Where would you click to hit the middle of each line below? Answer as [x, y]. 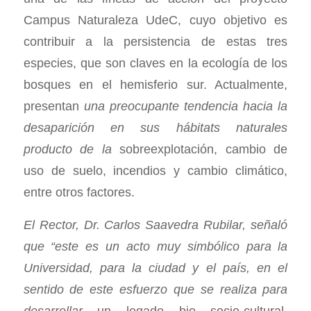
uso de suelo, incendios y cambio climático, [155, 170]
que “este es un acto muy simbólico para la [155, 246]
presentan [51, 106]
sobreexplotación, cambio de [204, 149]
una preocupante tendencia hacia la [183, 106]
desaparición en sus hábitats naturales [155, 127]
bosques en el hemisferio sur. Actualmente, [155, 84]
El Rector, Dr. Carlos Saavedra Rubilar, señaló [155, 224]
